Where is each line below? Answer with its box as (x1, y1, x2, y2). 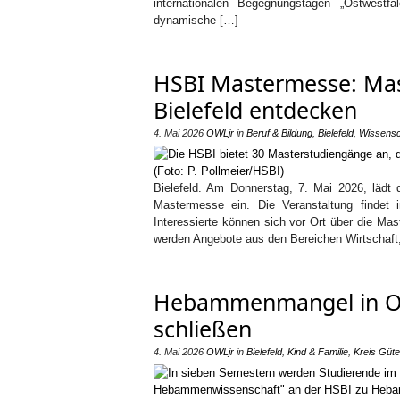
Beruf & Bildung (246, 128, 312, 138)
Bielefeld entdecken (154, 95, 357, 125)
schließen (154, 313, 252, 344)
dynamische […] (154, 13, 238, 27)
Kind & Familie (287, 346, 348, 357)
